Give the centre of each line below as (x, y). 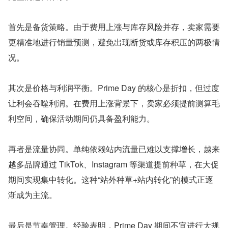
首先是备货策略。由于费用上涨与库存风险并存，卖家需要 (114, 27)
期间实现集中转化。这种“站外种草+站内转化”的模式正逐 (111, 180)
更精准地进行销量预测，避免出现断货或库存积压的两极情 (114, 42)
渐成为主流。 (33, 195)
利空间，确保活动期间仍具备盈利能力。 (81, 119)
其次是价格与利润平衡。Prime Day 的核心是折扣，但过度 (114, 88)
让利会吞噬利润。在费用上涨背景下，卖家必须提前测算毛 (114, 103)
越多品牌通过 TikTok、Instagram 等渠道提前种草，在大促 (113, 164)
